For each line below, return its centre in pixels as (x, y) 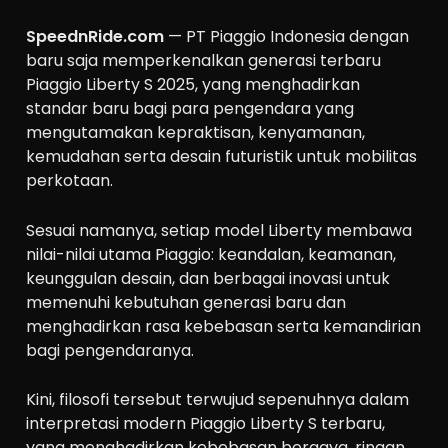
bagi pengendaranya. (110, 350)
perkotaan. (70, 180)
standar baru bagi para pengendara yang (190, 108)
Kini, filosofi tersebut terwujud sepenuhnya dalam (218, 400)
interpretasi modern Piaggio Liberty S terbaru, (206, 424)
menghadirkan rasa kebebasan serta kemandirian (224, 326)
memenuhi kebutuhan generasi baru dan (186, 302)
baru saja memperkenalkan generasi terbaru (204, 60)
